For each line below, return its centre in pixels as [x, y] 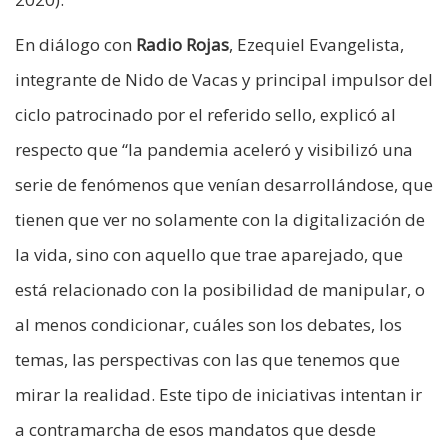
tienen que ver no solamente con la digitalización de [220, 220]
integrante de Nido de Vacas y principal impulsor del [224, 80]
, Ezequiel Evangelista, [316, 45]
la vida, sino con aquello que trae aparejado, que [209, 255]
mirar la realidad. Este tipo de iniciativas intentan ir [218, 395]
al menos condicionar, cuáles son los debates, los [208, 325]
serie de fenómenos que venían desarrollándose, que [224, 185]
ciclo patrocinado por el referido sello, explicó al [205, 115]
